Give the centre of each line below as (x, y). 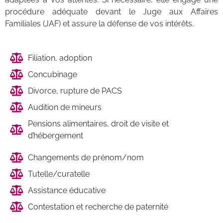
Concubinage (53, 74)
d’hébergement (56, 135)
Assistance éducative (67, 190)
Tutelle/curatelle (59, 174)
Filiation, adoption (60, 58)
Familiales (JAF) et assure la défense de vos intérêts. (99, 24)
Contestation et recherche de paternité (98, 207)
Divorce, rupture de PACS (75, 91)
